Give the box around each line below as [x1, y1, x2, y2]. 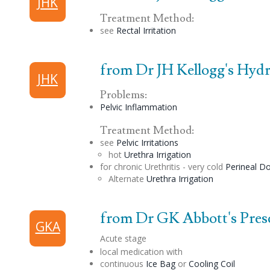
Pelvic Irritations [116, 136, 178, 148]
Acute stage [99, 232, 146, 244]
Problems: [99, 88, 147, 102]
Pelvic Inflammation [99, 101, 177, 113]
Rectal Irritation [116, 25, 176, 37]
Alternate [108, 172, 144, 184]
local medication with [99, 245, 183, 257]
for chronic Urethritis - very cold [99, 160, 225, 172]
